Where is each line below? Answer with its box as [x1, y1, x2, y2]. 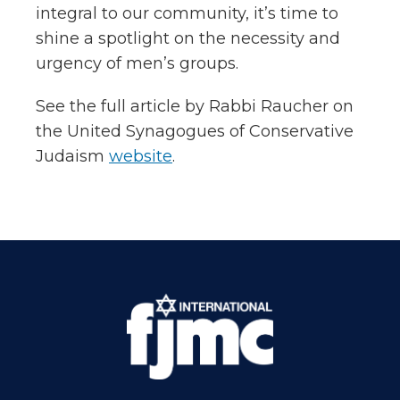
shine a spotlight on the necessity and [36, 28, 340, 48]
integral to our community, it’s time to [36, 3, 338, 23]
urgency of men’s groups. [36, 53, 238, 73]
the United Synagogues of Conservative [36, 121, 354, 141]
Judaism [36, 146, 109, 166]
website [109, 146, 172, 166]
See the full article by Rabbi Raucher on [36, 96, 354, 116]
